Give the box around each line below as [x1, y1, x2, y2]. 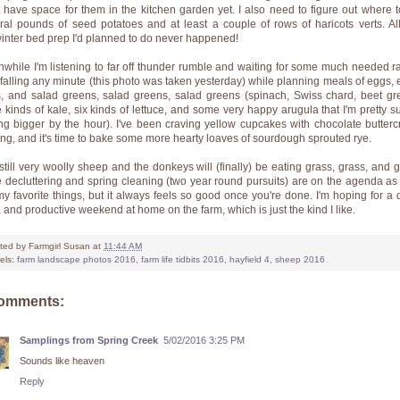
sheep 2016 [275, 254, 325, 265]
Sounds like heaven [20, 355, 104, 367]
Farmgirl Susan [29, 241, 90, 252]
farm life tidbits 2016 [141, 254, 224, 265]
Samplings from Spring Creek [20, 335, 158, 346]
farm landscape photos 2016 [17, 254, 136, 265]
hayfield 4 [229, 254, 270, 265]
